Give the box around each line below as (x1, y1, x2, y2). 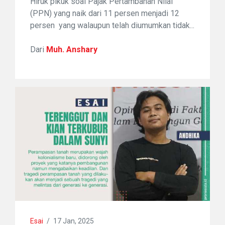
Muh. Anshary (46, 45, 97, 55)
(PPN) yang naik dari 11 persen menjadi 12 (30, 9, 179, 19)
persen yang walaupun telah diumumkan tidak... (30, 21, 194, 31)
